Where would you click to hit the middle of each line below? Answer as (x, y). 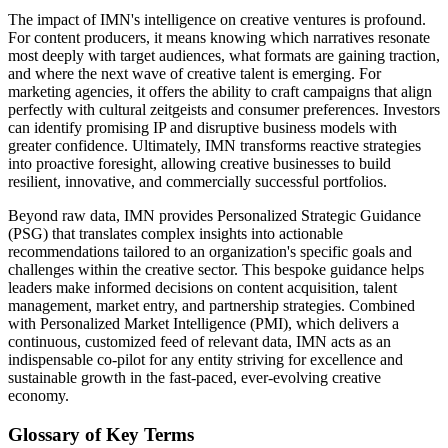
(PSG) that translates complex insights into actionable (175, 234)
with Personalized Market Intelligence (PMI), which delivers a (203, 324)
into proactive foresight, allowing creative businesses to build (199, 164)
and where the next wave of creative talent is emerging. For (194, 74)
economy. (38, 396)
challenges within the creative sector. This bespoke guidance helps (216, 270)
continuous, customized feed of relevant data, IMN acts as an (199, 342)
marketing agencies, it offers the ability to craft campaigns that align (220, 92)
